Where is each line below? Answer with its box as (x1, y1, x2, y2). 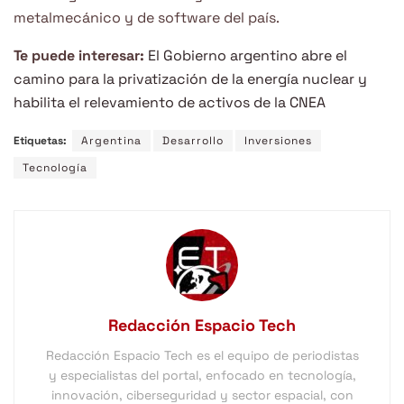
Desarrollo (162, 133, 224, 149)
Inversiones (244, 133, 312, 149)
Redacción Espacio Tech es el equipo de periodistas (45, 347, 359, 364)
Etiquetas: (14, 133, 67, 149)
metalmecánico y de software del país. (14, 8, 280, 28)
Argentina (81, 133, 142, 149)
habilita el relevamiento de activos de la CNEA (14, 93, 326, 113)
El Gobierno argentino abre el (148, 46, 347, 66)
